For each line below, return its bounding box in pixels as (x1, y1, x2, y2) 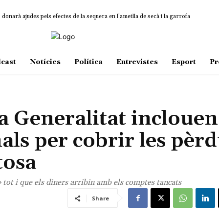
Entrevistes (116, 58, 158, 67)
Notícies (29, 58, 61, 67)
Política (74, 58, 103, 67)
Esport (171, 58, 196, 67)
